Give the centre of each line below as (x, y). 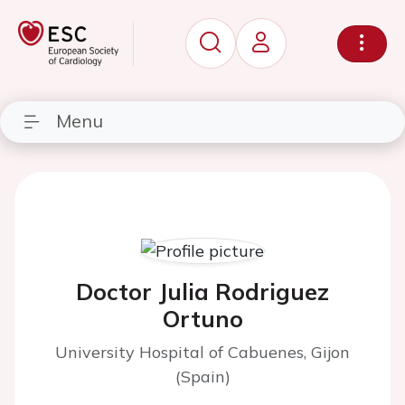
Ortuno (202, 319)
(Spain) (202, 377)
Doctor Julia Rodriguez (202, 292)
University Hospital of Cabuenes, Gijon (202, 352)
